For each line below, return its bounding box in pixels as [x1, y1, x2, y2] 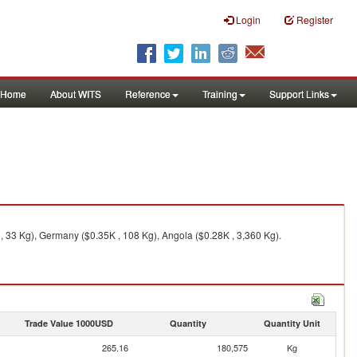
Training [202, 87, 237, 100]
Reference [125, 87, 171, 100]
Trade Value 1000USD [24, 317, 113, 329]
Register [296, 13, 333, 26]
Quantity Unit [263, 317, 320, 329]
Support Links [269, 87, 329, 100]
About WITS [50, 87, 101, 100]
